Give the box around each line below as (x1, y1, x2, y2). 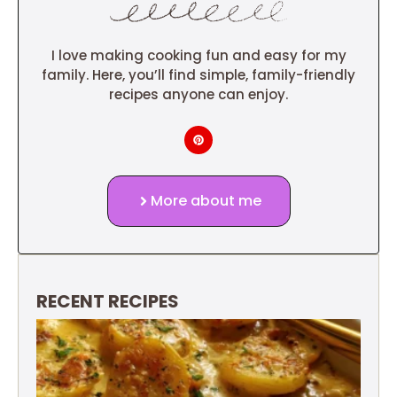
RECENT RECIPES (36, 289, 179, 315)
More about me (150, 191, 261, 212)
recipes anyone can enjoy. (109, 85, 288, 105)
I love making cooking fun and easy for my (51, 46, 346, 66)
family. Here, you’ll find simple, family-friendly (42, 66, 355, 85)
